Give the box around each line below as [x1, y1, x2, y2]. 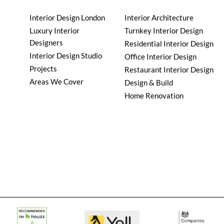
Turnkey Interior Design [124, 25, 203, 35]
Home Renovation [124, 90, 183, 100]
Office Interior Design [124, 51, 196, 61]
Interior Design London [29, 12, 105, 22]
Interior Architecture [124, 12, 193, 22]
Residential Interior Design [124, 38, 213, 48]
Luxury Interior [29, 25, 79, 35]
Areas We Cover [29, 76, 83, 86]
